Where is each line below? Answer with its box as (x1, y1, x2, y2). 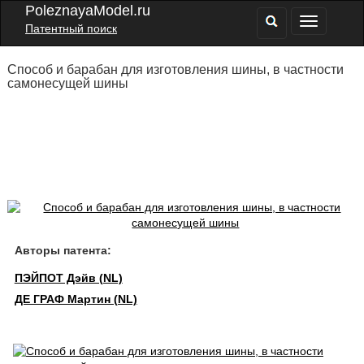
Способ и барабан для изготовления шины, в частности (6, 63, 344, 76)
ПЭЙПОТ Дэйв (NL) (14, 271, 123, 284)
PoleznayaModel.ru (25, 2, 150, 19)
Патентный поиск (25, 22, 117, 35)
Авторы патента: (14, 244, 111, 257)
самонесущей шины (6, 76, 128, 90)
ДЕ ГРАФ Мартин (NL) (14, 292, 137, 305)
